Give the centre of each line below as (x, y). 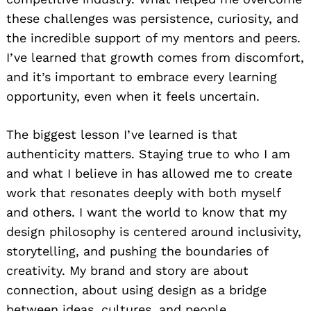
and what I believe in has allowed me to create (149, 173)
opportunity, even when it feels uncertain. (133, 96)
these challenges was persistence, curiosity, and (152, 18)
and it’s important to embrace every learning (142, 76)
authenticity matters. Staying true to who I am (148, 153)
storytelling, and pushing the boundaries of (137, 251)
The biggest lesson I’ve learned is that (122, 134)
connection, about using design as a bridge (136, 289)
